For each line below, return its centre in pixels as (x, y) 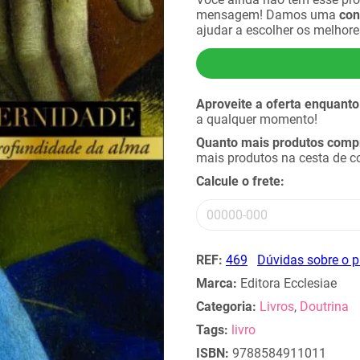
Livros (277, 307)
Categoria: (226, 307)
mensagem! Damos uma (268, 15)
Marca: (217, 283)
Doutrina (324, 307)
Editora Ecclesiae (287, 283)
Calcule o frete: (240, 181)
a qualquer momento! (257, 119)
